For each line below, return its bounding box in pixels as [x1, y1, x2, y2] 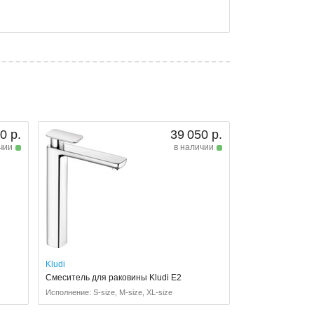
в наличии [173, 142, 214, 153]
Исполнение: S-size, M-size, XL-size [45, 288, 172, 297]
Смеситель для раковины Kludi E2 [45, 273, 182, 283]
